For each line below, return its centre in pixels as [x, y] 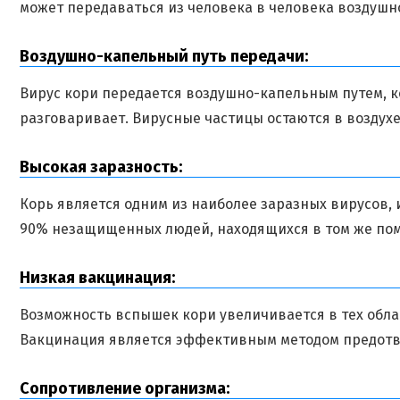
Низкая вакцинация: [97, 278]
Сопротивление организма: [125, 388]
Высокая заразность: [101, 167]
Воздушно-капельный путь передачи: [164, 56]
